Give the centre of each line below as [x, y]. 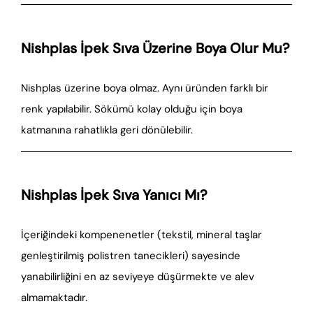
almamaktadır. [54, 298]
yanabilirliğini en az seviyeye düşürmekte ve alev [138, 277]
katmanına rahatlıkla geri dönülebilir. [107, 130]
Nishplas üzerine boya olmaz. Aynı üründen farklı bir [145, 88]
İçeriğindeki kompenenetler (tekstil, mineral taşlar [141, 235]
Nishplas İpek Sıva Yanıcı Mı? [114, 195]
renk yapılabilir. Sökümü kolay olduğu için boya [132, 109]
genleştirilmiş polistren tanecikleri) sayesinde [131, 256]
